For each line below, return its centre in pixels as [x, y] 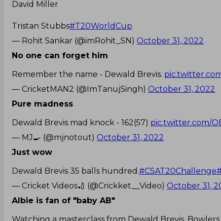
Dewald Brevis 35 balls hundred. [75, 171]
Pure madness [42, 104]
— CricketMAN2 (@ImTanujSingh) [80, 89]
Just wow [32, 152]
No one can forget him [60, 55]
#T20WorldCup [101, 26]
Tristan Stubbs [41, 26]
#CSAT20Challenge [178, 171]
